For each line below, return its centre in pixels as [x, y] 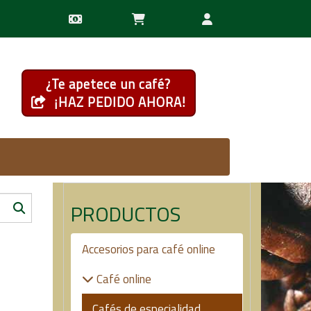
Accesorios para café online [149, 249]
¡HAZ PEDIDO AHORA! [118, 102]
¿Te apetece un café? [108, 84]
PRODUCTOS [126, 214]
